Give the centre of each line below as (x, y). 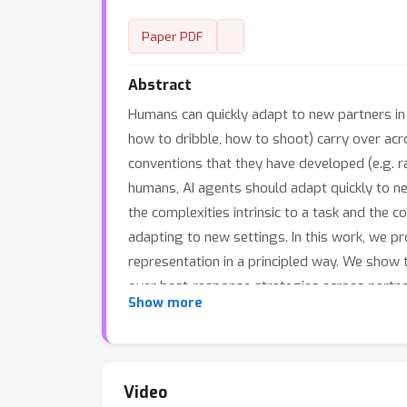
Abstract (160, 85)
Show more (165, 303)
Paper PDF (173, 36)
